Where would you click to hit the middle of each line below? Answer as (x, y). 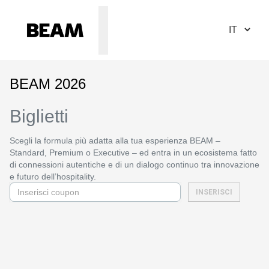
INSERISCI (214, 192)
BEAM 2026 (48, 84)
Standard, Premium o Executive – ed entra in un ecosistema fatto (133, 153)
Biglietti (39, 116)
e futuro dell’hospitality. (53, 177)
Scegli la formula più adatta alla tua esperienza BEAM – (115, 141)
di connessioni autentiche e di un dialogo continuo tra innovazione (134, 165)
